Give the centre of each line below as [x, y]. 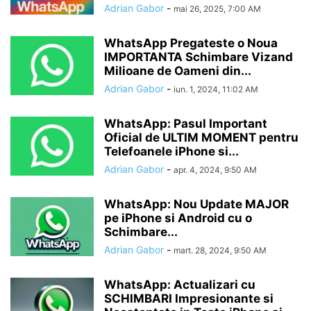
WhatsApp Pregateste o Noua [191, 43]
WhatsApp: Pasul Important [186, 124]
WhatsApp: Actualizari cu [180, 285]
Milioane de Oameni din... [178, 71]
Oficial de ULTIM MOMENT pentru [201, 137]
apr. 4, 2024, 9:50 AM [215, 170]
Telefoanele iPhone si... [171, 151]
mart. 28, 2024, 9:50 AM [220, 250]
